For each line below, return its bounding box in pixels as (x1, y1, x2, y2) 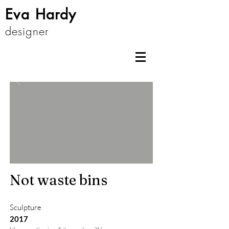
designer (5, 24, 49, 39)
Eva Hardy (5, 5, 77, 24)
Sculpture (10, 202, 41, 212)
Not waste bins (10, 171, 107, 189)
